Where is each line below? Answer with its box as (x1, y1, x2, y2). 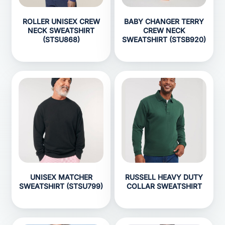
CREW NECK (143, 26, 185, 35)
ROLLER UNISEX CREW (22, 17, 100, 26)
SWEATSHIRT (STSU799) (19, 182, 103, 190)
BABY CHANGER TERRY (124, 17, 204, 26)
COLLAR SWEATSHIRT (126, 182, 202, 190)
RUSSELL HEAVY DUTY (125, 173, 203, 181)
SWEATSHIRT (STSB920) (122, 35, 206, 44)
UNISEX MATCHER (30, 173, 92, 181)
